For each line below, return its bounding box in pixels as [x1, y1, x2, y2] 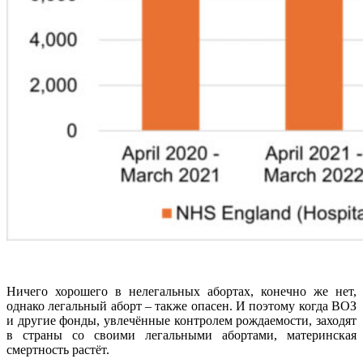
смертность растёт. [6, 343, 109, 357]
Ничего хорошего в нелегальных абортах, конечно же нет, [6, 284, 357, 299]
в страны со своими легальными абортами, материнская [6, 328, 357, 343]
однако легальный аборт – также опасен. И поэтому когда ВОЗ [6, 299, 357, 314]
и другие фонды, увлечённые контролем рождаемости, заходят [6, 314, 357, 328]
